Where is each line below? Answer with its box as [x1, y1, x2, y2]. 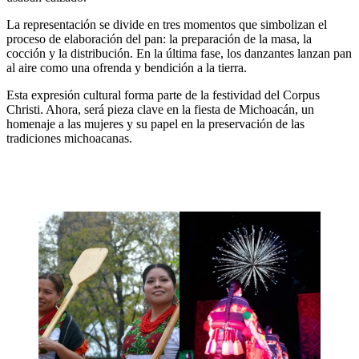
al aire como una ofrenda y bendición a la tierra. [6, 60, 247, 75]
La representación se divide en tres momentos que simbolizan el [6, 17, 327, 31]
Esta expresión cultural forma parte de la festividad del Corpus [6, 87, 320, 102]
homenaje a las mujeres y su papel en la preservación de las [6, 116, 305, 131]
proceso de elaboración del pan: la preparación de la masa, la [6, 31, 312, 46]
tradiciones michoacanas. [6, 131, 132, 145]
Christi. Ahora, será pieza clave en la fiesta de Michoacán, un [6, 102, 314, 116]
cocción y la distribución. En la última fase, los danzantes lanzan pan [6, 46, 352, 60]
